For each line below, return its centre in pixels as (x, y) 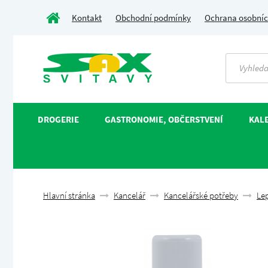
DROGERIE (58, 119)
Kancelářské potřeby (201, 195)
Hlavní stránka (69, 195)
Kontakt (87, 18)
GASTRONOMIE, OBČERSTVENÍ (164, 119)
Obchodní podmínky (153, 18)
